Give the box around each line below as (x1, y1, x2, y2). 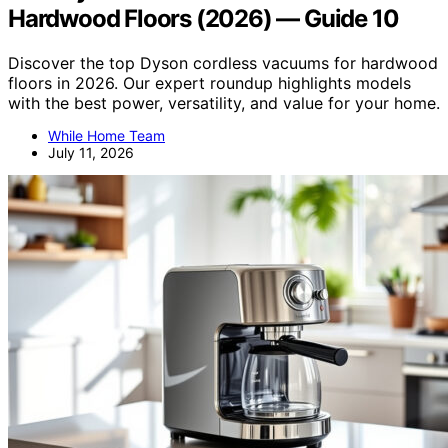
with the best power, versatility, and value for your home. (8, 92, 440, 113)
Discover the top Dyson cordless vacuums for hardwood (8, 52, 438, 73)
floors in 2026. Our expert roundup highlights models (8, 72, 411, 93)
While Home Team (48, 126, 165, 144)
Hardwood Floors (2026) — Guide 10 (8, 3, 399, 33)
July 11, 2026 (48, 143, 134, 161)
